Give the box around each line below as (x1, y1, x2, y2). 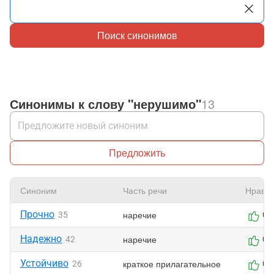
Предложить (109, 146, 165, 160)
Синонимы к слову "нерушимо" (10, 95, 201, 113)
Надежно (20, 233, 62, 245)
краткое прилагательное (123, 257, 221, 270)
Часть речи (123, 184, 167, 196)
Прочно (20, 209, 54, 220)
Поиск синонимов (97, 28, 177, 42)
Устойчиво (20, 257, 68, 269)
